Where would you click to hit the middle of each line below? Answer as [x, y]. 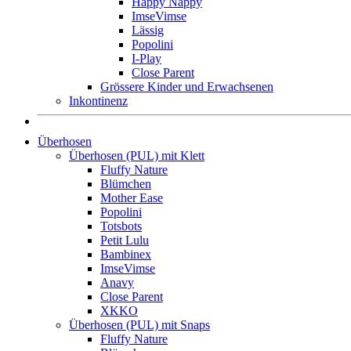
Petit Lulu [125, 240]
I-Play [147, 58]
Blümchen [126, 183]
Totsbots [121, 226]
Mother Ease [132, 197]
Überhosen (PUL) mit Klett [137, 155]
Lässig [148, 30]
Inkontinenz [98, 100]
